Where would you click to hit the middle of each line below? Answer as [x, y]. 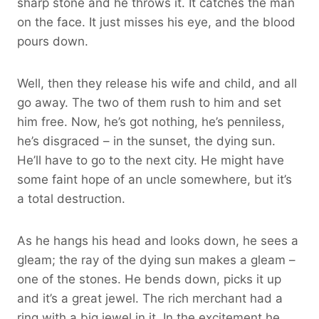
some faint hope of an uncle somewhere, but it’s [155, 179]
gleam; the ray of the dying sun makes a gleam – [156, 260]
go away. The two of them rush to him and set [149, 102]
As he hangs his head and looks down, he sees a [158, 240]
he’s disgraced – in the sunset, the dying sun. [146, 141]
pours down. [53, 41]
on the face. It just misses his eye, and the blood [156, 22]
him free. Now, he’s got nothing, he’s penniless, [151, 121]
